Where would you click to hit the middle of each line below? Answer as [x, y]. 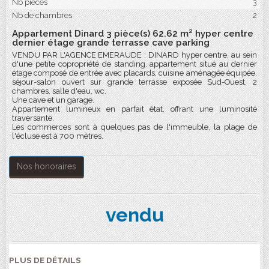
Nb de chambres [42, 15]
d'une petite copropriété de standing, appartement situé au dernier [134, 64]
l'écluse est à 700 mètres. [58, 136]
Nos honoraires [47, 166]
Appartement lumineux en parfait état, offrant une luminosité [134, 109]
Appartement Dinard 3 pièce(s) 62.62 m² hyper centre [133, 34]
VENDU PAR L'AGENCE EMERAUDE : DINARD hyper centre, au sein [134, 55]
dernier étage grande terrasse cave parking [111, 43]
